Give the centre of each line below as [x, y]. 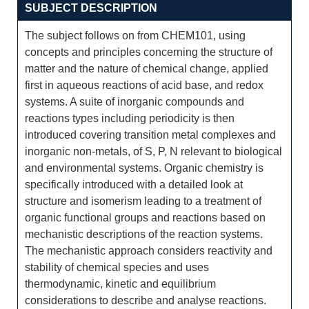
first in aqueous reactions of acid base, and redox [144, 85]
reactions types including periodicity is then [130, 118]
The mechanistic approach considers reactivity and [149, 251]
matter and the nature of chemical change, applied [147, 69]
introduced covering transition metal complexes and [150, 135]
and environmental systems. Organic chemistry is [144, 168]
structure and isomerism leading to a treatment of [143, 201]
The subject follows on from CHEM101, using [135, 36]
